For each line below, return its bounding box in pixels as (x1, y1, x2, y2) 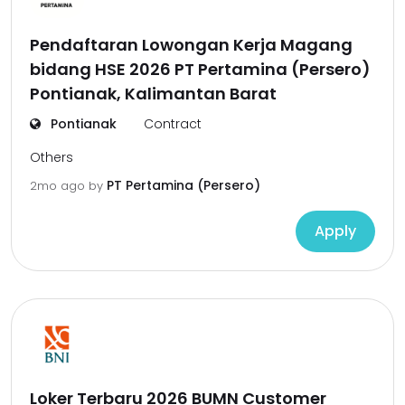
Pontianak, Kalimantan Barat (30, 82, 277, 105)
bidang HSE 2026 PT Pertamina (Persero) (30, 58, 371, 80)
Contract (144, 115, 202, 133)
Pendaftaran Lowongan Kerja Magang (30, 33, 353, 56)
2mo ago (30, 177, 89, 194)
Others (30, 148, 73, 166)
